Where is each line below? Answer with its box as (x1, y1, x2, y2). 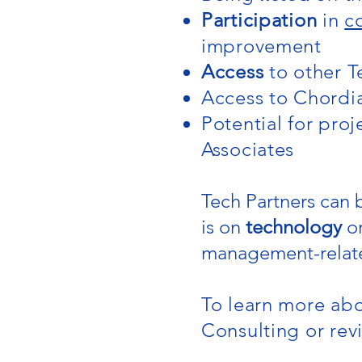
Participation (201, 8, 323, 32)
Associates (201, 137, 295, 161)
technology (246, 215, 347, 238)
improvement (201, 34, 322, 57)
